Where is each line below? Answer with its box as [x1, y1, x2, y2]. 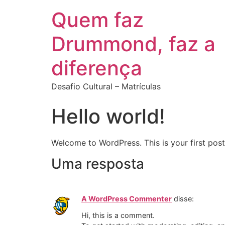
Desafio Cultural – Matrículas [51, 81, 161, 91]
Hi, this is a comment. [81, 210, 155, 219]
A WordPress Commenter [81, 194, 172, 203]
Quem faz [51, 8, 144, 32]
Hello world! [51, 104, 165, 129]
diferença [51, 56, 142, 80]
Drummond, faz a [51, 32, 215, 56]
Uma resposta [51, 155, 144, 173]
